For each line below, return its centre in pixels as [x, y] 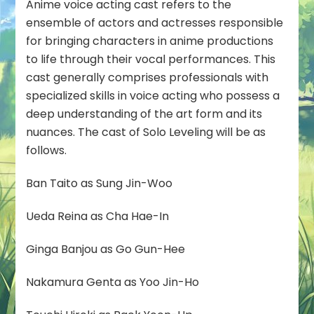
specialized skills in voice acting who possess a [153, 95]
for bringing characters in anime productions [150, 41]
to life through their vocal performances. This [151, 59]
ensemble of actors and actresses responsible [155, 22]
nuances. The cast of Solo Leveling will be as [146, 132]
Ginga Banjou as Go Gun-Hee [106, 249]
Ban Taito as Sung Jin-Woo [100, 183]
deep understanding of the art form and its [144, 114]
